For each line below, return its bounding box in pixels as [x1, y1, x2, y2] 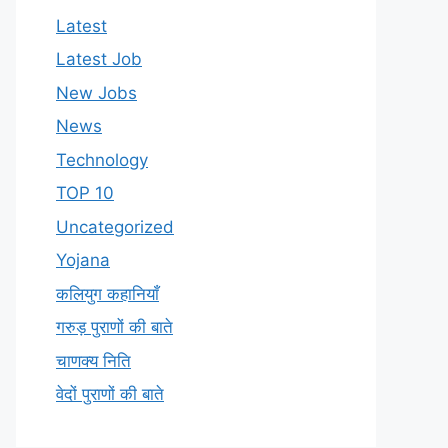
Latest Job [56, 49, 142, 69]
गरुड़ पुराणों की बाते [56, 317, 173, 337]
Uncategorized [56, 216, 174, 237]
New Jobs [56, 82, 137, 103]
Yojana [56, 250, 110, 270]
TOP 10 [56, 183, 114, 203]
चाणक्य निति [56, 350, 131, 371]
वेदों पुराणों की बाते [56, 384, 164, 404]
